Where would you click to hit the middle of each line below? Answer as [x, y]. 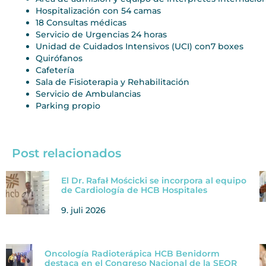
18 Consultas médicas [81, 22]
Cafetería [55, 70]
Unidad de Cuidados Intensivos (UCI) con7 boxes [140, 46]
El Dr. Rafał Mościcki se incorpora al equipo [153, 180]
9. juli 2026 [83, 210]
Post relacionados [66, 153]
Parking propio [68, 105]
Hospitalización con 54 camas [98, 10]
